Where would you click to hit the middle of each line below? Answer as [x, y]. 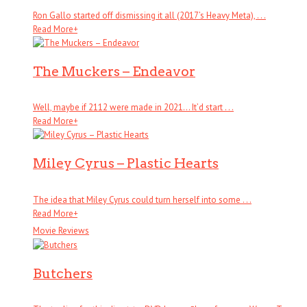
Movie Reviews [61, 230]
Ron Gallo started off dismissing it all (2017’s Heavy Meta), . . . [149, 15]
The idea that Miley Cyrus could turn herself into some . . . [142, 199]
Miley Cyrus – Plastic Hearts [126, 163]
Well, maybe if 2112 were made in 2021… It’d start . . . [133, 108]
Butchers [63, 273]
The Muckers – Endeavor [114, 71]
